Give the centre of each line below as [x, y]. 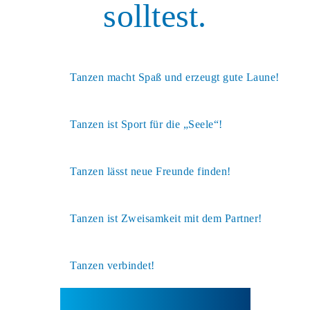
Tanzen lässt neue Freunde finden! [151, 171]
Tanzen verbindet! [112, 265]
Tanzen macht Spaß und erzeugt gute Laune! [175, 77]
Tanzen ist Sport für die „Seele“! [146, 124]
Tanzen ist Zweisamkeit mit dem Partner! [166, 218]
